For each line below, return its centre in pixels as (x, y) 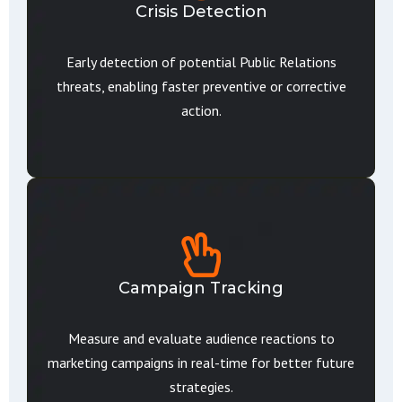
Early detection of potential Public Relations (201, 62)
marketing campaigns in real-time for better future (201, 363)
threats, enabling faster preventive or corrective (201, 86)
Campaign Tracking (201, 288)
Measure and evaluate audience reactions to (201, 338)
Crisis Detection (201, 12)
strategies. (201, 387)
